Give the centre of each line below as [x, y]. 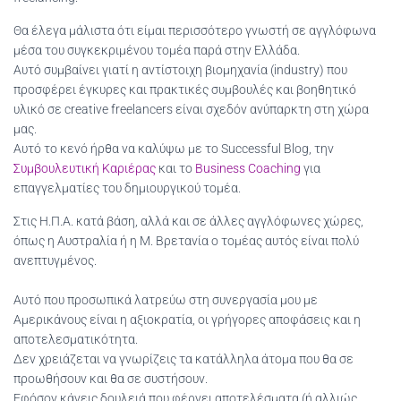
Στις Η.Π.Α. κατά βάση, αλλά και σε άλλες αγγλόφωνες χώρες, [188, 221]
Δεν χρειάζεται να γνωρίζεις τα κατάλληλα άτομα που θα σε [183, 359]
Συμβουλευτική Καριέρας [85, 168]
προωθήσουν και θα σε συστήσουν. [111, 379]
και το [175, 168]
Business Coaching [248, 168]
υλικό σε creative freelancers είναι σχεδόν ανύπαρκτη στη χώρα [191, 109]
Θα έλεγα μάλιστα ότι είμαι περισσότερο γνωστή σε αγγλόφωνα [195, 30]
